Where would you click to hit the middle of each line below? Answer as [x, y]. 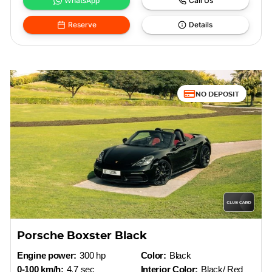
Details [201, 25]
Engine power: [47, 255]
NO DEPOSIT [217, 93]
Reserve [82, 25]
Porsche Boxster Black [82, 236]
